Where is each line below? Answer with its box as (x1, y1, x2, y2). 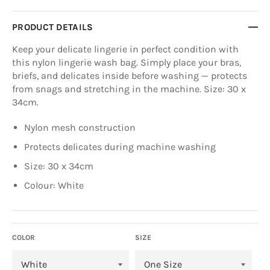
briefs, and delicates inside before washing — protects (12, 70, 247, 82)
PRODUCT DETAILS (12, 22, 93, 33)
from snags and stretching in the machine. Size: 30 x (12, 83, 246, 95)
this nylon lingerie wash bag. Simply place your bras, (12, 57, 241, 69)
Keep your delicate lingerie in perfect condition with (12, 43, 239, 55)
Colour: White (24, 180, 84, 192)
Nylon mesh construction (24, 122, 136, 134)
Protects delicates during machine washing (24, 141, 216, 153)
